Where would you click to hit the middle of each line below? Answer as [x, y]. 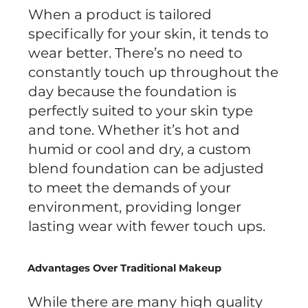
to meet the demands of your [130, 188]
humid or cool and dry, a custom [140, 150]
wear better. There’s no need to [136, 53]
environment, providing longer [135, 207]
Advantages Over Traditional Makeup [125, 268]
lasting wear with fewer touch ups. [147, 227]
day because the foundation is [133, 92]
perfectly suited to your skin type [141, 111]
